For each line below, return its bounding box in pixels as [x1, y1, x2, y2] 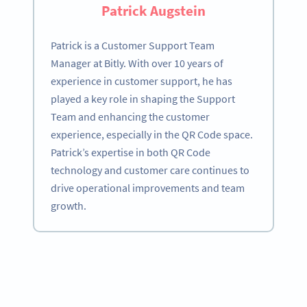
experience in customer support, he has [51, 74, 232, 88]
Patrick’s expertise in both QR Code [51, 145, 210, 160]
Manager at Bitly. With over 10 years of [51, 56, 223, 71]
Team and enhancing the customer [51, 110, 210, 124]
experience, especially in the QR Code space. [51, 127, 253, 142]
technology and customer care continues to [51, 163, 249, 177]
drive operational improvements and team [51, 181, 245, 195]
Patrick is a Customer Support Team [51, 38, 214, 53]
